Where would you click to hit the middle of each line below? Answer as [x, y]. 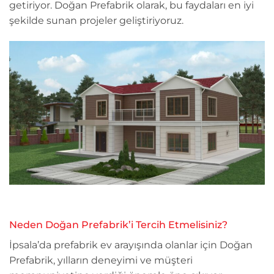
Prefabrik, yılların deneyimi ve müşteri [101, 261]
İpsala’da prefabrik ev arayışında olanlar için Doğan [131, 245]
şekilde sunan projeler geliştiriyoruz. [96, 21]
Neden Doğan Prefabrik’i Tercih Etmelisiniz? [118, 225]
